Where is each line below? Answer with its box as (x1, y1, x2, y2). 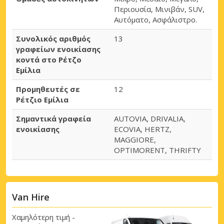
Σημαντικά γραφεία (16, 113, 91, 124)
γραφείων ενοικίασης (16, 44, 100, 54)
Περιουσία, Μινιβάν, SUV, (114, 4, 204, 14)
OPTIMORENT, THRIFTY (114, 145, 201, 155)
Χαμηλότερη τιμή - (12, 211, 75, 222)
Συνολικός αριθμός (16, 33, 90, 44)
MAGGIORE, (114, 134, 156, 145)
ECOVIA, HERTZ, (114, 124, 171, 134)
